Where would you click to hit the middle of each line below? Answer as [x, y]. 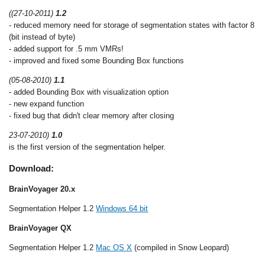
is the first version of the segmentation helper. [88, 147]
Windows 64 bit [122, 208]
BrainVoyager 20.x [42, 189]
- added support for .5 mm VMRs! [67, 49]
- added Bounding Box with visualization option [89, 92]
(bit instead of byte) [42, 37]
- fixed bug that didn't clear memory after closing [92, 116]
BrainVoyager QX [41, 228]
